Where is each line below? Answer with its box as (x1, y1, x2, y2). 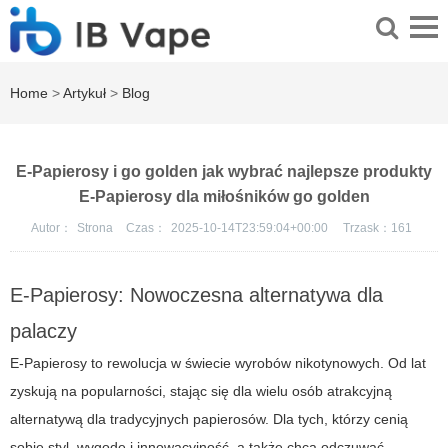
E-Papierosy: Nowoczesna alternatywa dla (10, 284, 383, 307)
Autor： (31, 221, 72, 236)
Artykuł (63, 85, 106, 102)
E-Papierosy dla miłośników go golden (78, 188, 370, 206)
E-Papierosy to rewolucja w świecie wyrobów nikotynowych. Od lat (10, 355, 426, 372)
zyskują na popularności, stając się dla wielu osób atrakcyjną (10, 383, 392, 400)
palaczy (10, 320, 77, 343)
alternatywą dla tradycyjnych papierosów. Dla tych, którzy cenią (10, 411, 408, 428)
